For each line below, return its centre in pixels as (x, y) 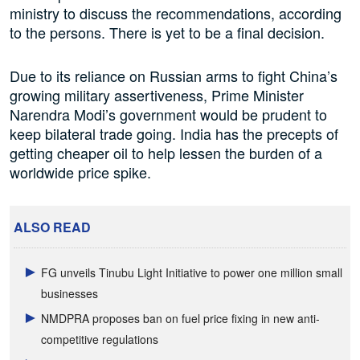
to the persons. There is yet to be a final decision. (167, 32)
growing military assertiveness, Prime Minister (157, 94)
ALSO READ (52, 227)
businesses (70, 294)
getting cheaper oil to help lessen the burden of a (166, 152)
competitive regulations (100, 340)
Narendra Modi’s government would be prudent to (168, 114)
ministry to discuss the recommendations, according (176, 12)
